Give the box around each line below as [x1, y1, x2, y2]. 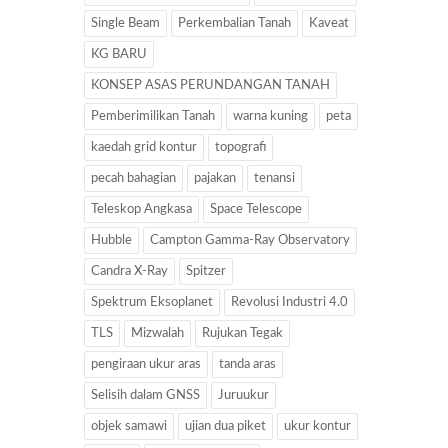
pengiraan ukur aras [91, 358, 201, 372]
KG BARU [91, 48, 147, 62]
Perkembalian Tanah [178, 17, 291, 31]
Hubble [91, 234, 132, 248]
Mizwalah [131, 327, 184, 341]
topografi [215, 141, 266, 155]
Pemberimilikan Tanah [91, 110, 215, 124]
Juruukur [218, 389, 269, 403]
